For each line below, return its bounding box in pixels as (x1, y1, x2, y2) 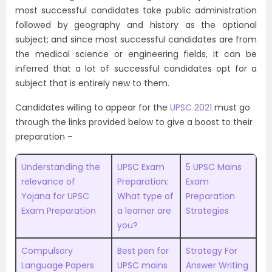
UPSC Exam (117, 161, 165, 174)
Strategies (186, 205, 229, 217)
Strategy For (186, 245, 237, 257)
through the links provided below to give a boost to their (15, 116, 253, 129)
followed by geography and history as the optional (15, 19, 257, 32)
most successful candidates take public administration (15, 4, 257, 17)
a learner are (117, 205, 171, 217)
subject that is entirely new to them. (15, 77, 169, 90)
